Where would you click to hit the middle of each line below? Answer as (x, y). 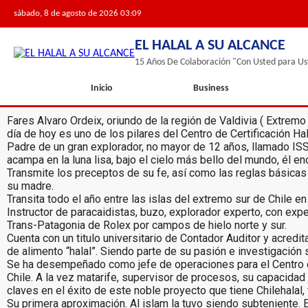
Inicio (102, 88)
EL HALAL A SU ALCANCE (210, 46)
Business (211, 88)
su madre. (30, 186)
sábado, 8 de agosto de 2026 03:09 (78, 13)
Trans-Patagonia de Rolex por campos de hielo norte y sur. (147, 225)
